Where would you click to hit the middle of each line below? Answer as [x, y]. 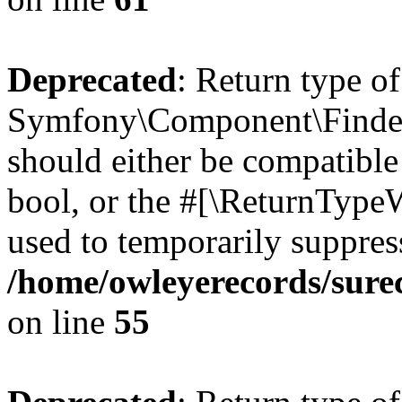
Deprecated [92, 79]
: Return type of [288, 79]
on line [61, 322]
